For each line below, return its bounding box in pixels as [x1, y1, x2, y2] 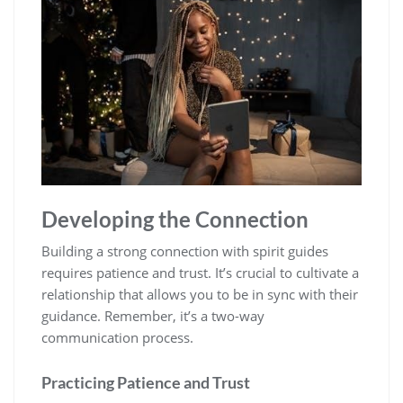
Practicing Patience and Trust [41, 372, 250, 393]
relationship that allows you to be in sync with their [41, 285, 358, 304]
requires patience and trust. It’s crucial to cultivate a [41, 264, 359, 282]
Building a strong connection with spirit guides [41, 242, 328, 261]
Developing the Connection [41, 206, 309, 233]
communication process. [41, 328, 193, 347]
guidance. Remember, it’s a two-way [41, 307, 264, 326]
